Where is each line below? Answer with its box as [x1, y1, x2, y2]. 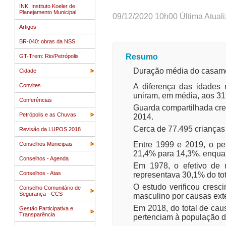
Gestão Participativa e [19, 205, 73, 211]
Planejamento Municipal [19, 9, 76, 15]
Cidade [19, 68, 36, 74]
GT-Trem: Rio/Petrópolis [19, 53, 79, 59]
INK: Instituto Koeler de [19, 3, 75, 9]
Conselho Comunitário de [19, 185, 81, 191]
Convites [19, 82, 41, 88]
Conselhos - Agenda [19, 155, 69, 161]
